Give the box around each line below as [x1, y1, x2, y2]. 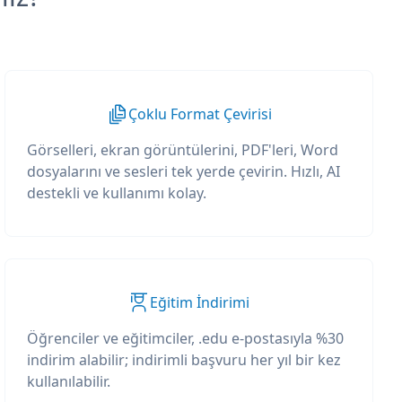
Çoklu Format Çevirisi [127, 104, 272, 124]
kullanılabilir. [27, 371, 111, 391]
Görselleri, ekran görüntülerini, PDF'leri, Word [27, 140, 339, 160]
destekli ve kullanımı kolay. [27, 183, 207, 203]
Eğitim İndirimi [150, 293, 250, 312]
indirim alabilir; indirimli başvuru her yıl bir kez [27, 350, 342, 370]
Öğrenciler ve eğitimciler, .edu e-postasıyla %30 [27, 328, 345, 348]
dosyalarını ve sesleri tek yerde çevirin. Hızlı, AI [27, 162, 341, 181]
